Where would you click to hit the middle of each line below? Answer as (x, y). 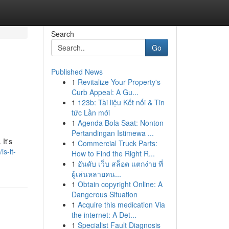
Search (62, 34)
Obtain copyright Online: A (120, 184)
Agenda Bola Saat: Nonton (120, 123)
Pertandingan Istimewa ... (112, 133)
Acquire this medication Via (121, 204)
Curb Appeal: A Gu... (105, 92)
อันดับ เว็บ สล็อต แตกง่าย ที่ (120, 164)
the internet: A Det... (104, 215)
